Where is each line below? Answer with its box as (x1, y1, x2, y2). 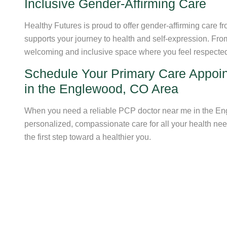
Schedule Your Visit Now (48, 167, 147, 179)
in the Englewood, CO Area (24, 82, 178, 96)
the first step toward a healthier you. (24, 133, 151, 142)
